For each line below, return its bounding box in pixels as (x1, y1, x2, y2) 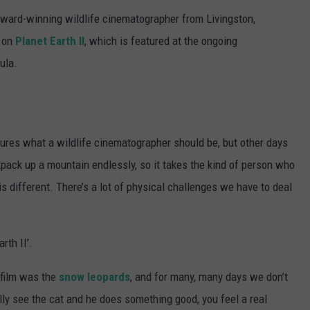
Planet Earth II (15, 34, 84, 48)
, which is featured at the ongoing (84, 34, 237, 48)
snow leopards (59, 270, 130, 284)
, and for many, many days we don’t (130, 270, 288, 284)
